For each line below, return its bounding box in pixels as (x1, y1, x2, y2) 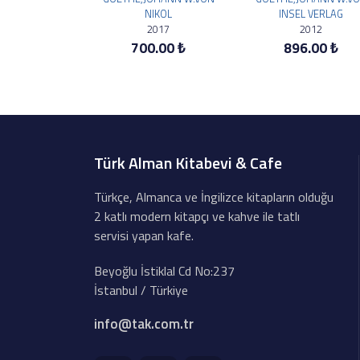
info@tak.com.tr (94, 313, 194, 334)
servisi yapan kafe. (94, 226, 194, 245)
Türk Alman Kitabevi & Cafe (94, 150, 282, 175)
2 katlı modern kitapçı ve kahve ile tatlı (94, 207, 300, 226)
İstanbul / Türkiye (94, 280, 188, 300)
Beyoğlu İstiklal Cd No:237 (94, 261, 235, 280)
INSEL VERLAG (279, 6, 343, 22)
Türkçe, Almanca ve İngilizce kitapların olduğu (94, 187, 333, 207)
